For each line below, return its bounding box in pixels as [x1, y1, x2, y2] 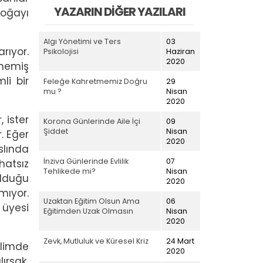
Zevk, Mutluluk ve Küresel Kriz [43, 235, 149, 246]
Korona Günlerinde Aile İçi [43, 116, 140, 126]
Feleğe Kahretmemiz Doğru [43, 76, 147, 86]
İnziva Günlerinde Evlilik [43, 156, 129, 166]
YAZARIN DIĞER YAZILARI [53, 3, 186, 20]
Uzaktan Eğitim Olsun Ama [43, 195, 140, 206]
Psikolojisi [43, 46, 79, 56]
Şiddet [43, 126, 68, 136]
